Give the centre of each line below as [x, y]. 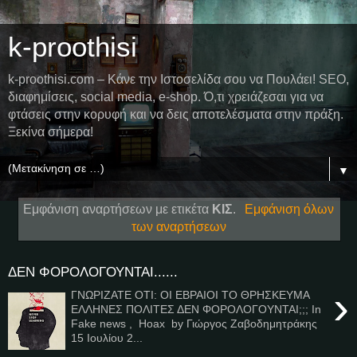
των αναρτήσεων [178, 226]
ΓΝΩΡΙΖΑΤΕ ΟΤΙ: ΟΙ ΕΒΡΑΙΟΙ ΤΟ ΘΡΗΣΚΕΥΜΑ [190, 294]
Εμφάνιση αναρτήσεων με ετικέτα [118, 209]
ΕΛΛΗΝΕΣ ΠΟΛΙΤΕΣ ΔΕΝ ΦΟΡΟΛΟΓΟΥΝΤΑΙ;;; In [198, 309]
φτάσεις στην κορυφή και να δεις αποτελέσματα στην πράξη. [176, 114]
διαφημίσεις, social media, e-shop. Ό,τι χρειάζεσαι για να [166, 97]
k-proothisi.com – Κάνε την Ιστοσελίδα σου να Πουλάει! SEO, [178, 79]
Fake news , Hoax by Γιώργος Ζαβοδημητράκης [194, 323]
